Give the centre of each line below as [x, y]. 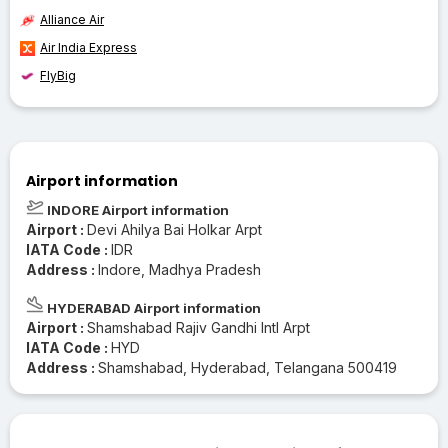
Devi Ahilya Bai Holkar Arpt [174, 229]
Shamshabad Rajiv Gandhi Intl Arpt [198, 327]
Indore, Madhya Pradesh [179, 269]
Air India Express [88, 47]
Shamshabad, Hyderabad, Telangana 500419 [247, 367]
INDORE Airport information [136, 209]
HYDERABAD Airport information [152, 307]
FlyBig [58, 75]
